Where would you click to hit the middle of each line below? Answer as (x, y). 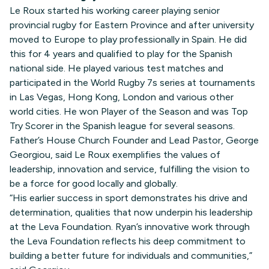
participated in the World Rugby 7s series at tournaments (132, 82)
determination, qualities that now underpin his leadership (131, 212)
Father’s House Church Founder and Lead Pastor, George (134, 140)
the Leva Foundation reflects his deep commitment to (128, 241)
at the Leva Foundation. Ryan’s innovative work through (130, 226)
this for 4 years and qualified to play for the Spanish (121, 53)
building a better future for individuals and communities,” (131, 255)
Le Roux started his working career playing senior (115, 10)
